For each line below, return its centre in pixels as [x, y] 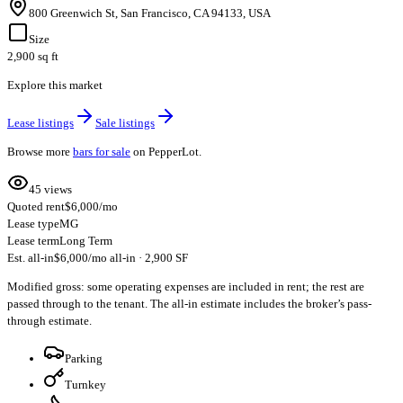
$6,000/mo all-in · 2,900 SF [121, 258]
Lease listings [40, 123]
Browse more [39, 152]
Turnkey [85, 385]
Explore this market [55, 85]
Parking [84, 359]
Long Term [86, 241]
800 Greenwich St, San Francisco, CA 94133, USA [150, 13]
